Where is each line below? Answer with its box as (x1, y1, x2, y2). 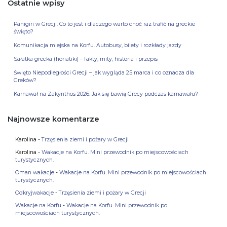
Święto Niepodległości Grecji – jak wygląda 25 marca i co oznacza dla (14, 69, 194, 77)
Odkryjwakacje (15, 190, 54, 197)
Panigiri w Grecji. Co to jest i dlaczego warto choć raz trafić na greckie (14, 21, 195, 28)
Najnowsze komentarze (8, 115, 99, 124)
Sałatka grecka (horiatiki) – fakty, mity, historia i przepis (14, 56, 158, 63)
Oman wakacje (15, 169, 54, 176)
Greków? (14, 77, 36, 84)
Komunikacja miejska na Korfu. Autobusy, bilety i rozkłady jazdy (14, 42, 181, 49)
